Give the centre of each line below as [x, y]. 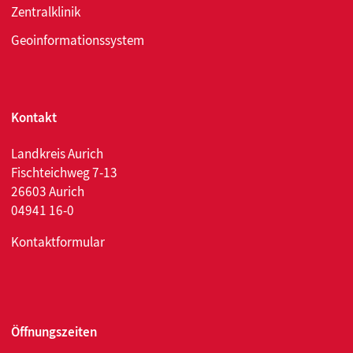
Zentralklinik [46, 12]
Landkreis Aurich [57, 154]
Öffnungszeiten [54, 332]
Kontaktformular [58, 242]
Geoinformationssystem [78, 41]
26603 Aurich [48, 192]
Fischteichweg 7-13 [64, 173]
